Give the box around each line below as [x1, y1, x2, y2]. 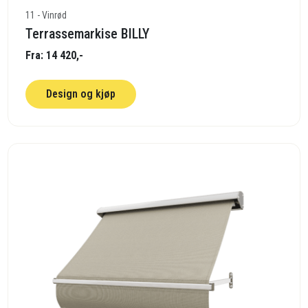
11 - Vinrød [25, 9, 67, 21]
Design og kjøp [46, 87, 116, 100]
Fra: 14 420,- [25, 48, 84, 62]
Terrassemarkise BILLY [25, 25, 150, 42]
